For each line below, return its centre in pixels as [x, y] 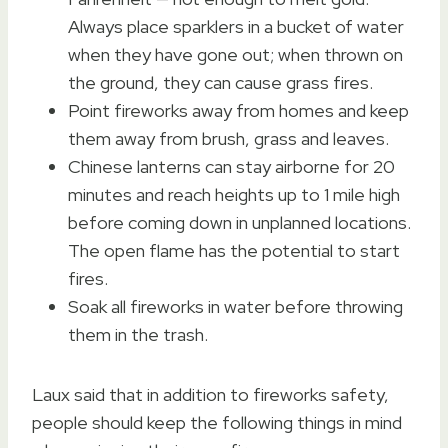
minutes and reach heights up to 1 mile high [234, 194]
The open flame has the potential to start [234, 250]
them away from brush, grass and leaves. [228, 138]
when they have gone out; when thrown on [235, 54]
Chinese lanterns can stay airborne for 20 [231, 166]
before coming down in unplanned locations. [239, 222]
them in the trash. [138, 334]
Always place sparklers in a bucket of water [236, 26]
